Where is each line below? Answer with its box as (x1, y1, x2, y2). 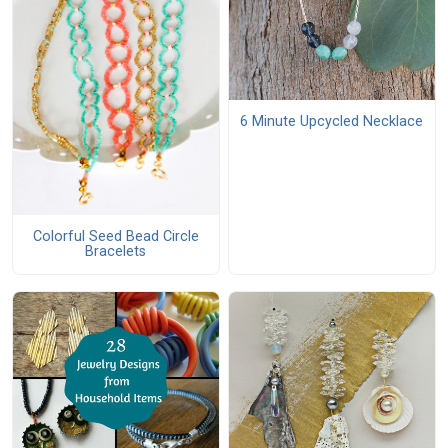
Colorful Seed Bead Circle (32, 228, 199, 246)
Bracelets (85, 243, 147, 261)
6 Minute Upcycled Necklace (240, 113, 424, 131)
